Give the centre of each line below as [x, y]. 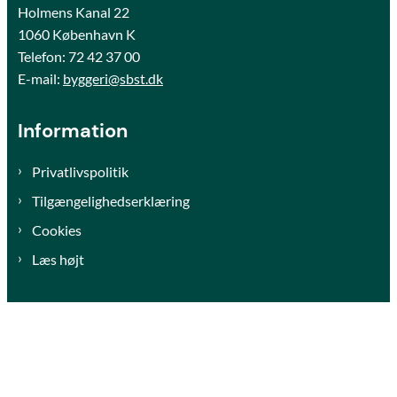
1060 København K [77, 35]
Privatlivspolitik [80, 172]
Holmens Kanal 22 [74, 12]
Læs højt [58, 260]
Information [73, 132]
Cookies [57, 230]
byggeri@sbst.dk [113, 79]
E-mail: [40, 79]
